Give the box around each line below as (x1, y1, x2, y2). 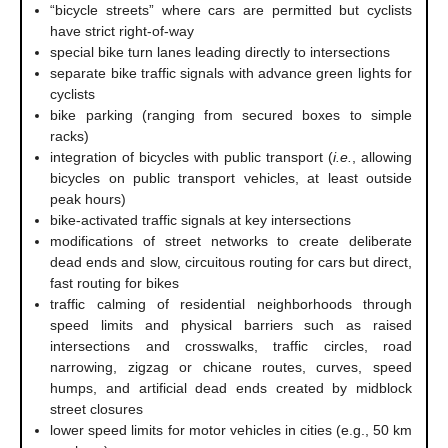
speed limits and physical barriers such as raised (50, 316, 412, 333)
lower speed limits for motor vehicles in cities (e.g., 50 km (50, 421, 412, 438)
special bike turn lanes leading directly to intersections (50, 43, 391, 60)
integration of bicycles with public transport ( (50, 148, 333, 165)
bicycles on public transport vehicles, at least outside (50, 169, 412, 186)
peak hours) (50, 190, 127, 207)
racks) (50, 127, 90, 144)
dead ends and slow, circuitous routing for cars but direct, (50, 253, 412, 270)
